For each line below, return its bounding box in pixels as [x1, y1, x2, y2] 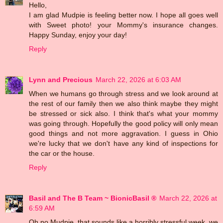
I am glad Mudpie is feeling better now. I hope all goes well [29, 11, 218, 19]
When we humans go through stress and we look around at [29, 90, 218, 98]
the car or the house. [29, 149, 95, 158]
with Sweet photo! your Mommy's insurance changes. [29, 21, 218, 29]
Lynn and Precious [29, 76, 93, 84]
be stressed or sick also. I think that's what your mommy [29, 110, 218, 118]
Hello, [29, 1, 47, 9]
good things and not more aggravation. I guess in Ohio [29, 129, 218, 138]
